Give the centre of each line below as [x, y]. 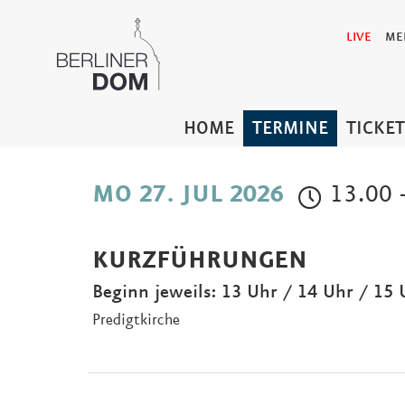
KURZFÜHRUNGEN [200, 261]
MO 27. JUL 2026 [188, 196]
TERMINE [290, 129]
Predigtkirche [136, 320]
